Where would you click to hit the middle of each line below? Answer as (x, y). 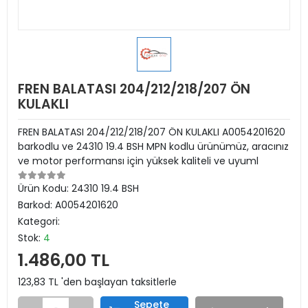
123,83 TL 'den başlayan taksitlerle (97, 282)
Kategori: (39, 221)
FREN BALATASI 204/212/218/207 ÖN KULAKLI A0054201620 (152, 132)
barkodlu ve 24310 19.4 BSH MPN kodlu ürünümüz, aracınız (153, 146)
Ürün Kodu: (45, 188)
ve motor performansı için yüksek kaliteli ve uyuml (138, 161)
